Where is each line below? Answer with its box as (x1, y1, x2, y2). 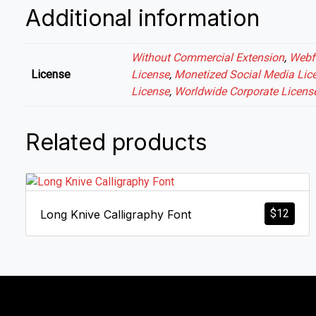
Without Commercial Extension (131, 50, 284, 64)
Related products (25, 128, 207, 156)
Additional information (25, 4, 260, 32)
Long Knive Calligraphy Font (40, 207, 191, 221)
